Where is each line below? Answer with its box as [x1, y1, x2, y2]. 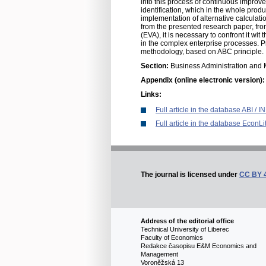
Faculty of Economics [141, 234, 237, 242]
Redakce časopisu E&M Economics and [141, 242, 256, 250]
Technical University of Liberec [141, 226, 256, 233]
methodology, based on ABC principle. [141, 47, 264, 56]
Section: [141, 62, 170, 70]
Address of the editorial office [141, 217, 234, 225]
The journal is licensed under [141, 170, 239, 179]
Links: [141, 90, 161, 99]
